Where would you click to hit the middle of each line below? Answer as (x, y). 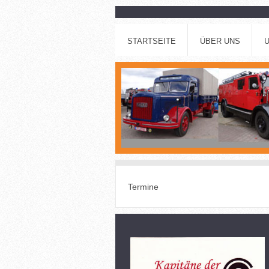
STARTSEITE (151, 41)
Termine (143, 186)
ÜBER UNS (220, 41)
